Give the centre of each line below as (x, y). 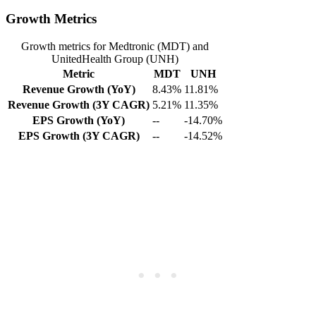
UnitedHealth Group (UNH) (115, 59)
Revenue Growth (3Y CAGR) (79, 105)
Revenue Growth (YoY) (79, 90)
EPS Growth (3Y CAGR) (79, 136)
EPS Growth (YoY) (79, 121)
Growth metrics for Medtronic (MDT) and (115, 47)
